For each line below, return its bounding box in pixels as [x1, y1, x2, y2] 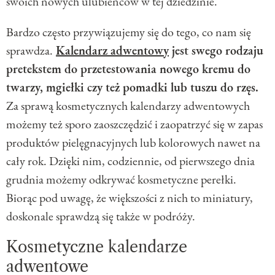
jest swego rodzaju [169, 42, 263, 59]
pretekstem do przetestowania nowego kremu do [6, 61, 250, 77]
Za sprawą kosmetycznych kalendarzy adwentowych [6, 98, 250, 114]
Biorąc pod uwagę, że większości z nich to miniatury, [6, 190, 253, 206]
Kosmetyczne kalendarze [6, 238, 187, 257]
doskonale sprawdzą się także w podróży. [6, 208, 195, 225]
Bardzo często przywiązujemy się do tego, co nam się [6, 24, 251, 41]
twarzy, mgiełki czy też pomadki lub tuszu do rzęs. [6, 79, 258, 96]
